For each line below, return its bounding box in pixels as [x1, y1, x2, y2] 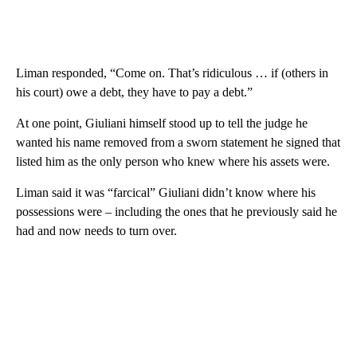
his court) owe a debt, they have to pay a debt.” [16, 84, 253, 99]
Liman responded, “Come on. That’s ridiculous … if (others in [16, 65, 328, 80]
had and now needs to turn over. [16, 223, 177, 237]
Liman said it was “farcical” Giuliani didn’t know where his [16, 185, 316, 199]
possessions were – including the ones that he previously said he [16, 204, 337, 218]
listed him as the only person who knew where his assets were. [16, 154, 330, 168]
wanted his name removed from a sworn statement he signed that [16, 135, 340, 149]
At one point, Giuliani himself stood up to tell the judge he [16, 116, 308, 130]
